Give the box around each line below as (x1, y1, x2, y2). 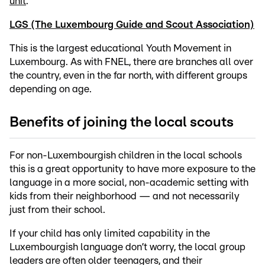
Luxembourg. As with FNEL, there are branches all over (9, 57, 253, 67)
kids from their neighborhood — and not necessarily (9, 190, 240, 201)
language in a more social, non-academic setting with (9, 177, 248, 188)
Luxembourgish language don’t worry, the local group (9, 241, 245, 252)
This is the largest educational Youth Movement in (9, 43, 231, 54)
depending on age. (9, 84, 92, 95)
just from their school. (9, 204, 105, 215)
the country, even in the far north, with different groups (9, 70, 247, 81)
